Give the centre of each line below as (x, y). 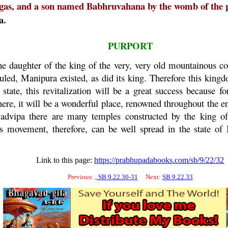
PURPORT (130, 46)
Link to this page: (65, 160)
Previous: (81, 177)
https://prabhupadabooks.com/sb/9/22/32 (159, 160)
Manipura (39, 78)
